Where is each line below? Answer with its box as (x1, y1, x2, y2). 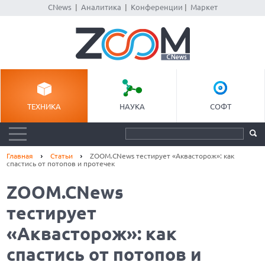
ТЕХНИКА (27, 102, 62, 111)
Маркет (190, 3, 218, 11)
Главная (7, 152, 34, 160)
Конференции (130, 3, 183, 11)
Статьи (50, 152, 73, 160)
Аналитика (80, 3, 121, 11)
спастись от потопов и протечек (7, 160, 115, 167)
